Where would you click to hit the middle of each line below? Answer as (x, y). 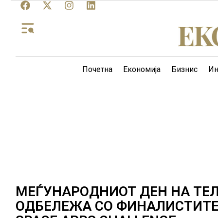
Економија (142, 69)
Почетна (97, 69)
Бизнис (184, 69)
